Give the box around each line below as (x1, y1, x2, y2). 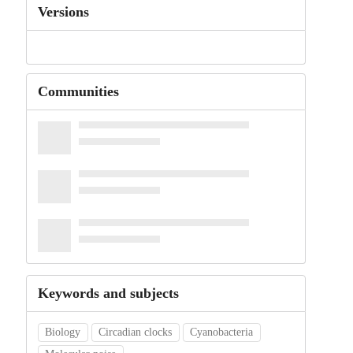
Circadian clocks (98, 326, 173, 339)
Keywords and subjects (37, 285, 179, 302)
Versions (37, 4, 89, 20)
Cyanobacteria (190, 326, 254, 339)
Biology (45, 326, 81, 339)
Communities (37, 84, 119, 100)
